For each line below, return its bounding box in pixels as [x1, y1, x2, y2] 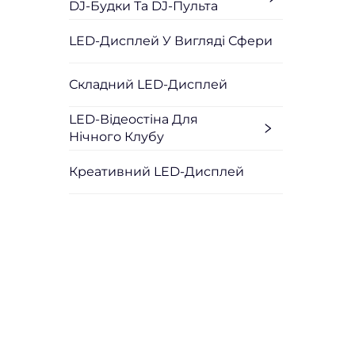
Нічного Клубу [69, 128, 164, 144]
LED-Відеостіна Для [69, 111, 198, 127]
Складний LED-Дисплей [69, 76, 227, 92]
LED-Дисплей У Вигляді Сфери [69, 32, 273, 48]
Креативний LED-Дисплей [69, 163, 244, 179]
